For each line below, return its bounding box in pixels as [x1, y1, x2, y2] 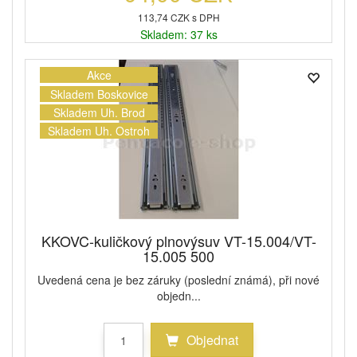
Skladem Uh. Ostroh [48, 123, 150, 139]
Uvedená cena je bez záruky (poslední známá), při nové [37, 272, 320, 288]
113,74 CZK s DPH [137, 10, 220, 25]
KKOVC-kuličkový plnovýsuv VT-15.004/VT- [41, 230, 316, 252]
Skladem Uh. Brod [53, 104, 145, 120]
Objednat [183, 330, 239, 349]
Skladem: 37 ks [139, 26, 218, 43]
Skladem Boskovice [49, 85, 148, 102]
